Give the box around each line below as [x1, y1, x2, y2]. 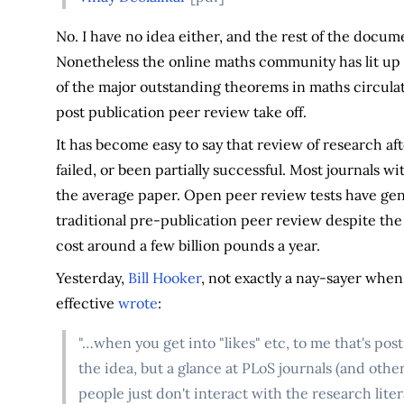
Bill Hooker [127, 268, 201, 287]
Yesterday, [55, 268, 128, 287]
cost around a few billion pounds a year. [55, 235, 320, 254]
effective [55, 293, 118, 312]
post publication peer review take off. [55, 102, 307, 121]
